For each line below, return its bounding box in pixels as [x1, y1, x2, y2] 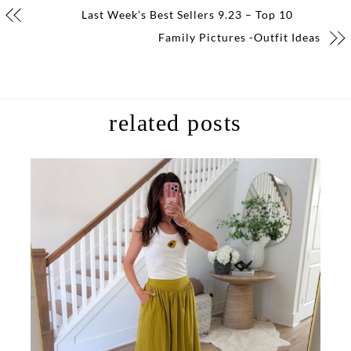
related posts [109, 110, 242, 136]
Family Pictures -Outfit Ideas [157, 31, 320, 45]
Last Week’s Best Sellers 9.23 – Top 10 [81, 8, 293, 22]
